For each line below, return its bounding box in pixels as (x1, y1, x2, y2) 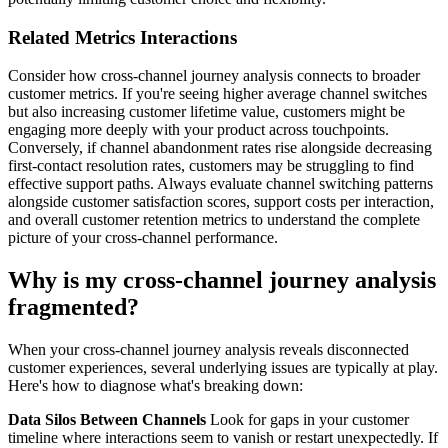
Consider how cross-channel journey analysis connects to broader (8, 67, 420, 85)
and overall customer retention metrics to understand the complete (8, 211, 420, 229)
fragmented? (8, 294, 139, 321)
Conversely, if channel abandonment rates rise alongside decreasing (8, 139, 432, 157)
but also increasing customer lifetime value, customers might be (8, 103, 405, 121)
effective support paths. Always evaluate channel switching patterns (8, 175, 433, 193)
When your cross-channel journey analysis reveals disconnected (8, 341, 409, 359)
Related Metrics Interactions (8, 26, 237, 48)
